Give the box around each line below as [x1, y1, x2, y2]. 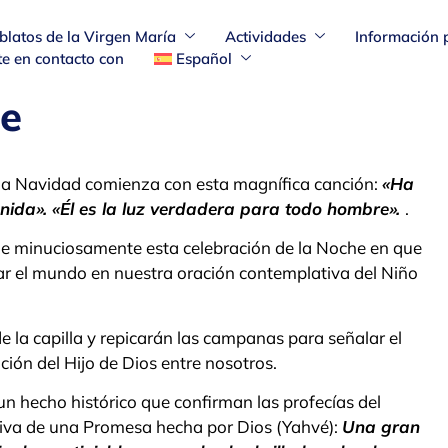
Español [176, 48, 233, 68]
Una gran [342, 416, 420, 438]
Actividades [224, 26, 306, 46]
